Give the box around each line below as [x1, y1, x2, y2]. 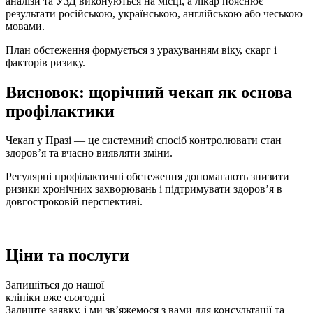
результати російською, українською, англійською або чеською [6, 7, 303, 20]
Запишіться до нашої [6, 279, 104, 291]
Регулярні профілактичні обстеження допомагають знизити [6, 170, 289, 183]
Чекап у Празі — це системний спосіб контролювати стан [6, 134, 282, 147]
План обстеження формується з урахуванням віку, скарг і [6, 43, 277, 56]
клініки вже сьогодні [6, 291, 105, 304]
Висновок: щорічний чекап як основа [6, 82, 292, 101]
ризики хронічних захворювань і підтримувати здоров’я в [6, 183, 282, 196]
